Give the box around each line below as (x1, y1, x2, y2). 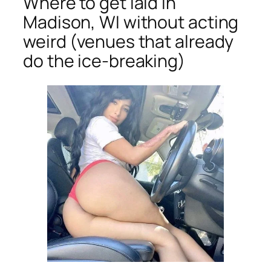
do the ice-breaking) (23, 48, 185, 73)
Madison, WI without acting (23, 10, 239, 34)
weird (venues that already (23, 29, 234, 53)
